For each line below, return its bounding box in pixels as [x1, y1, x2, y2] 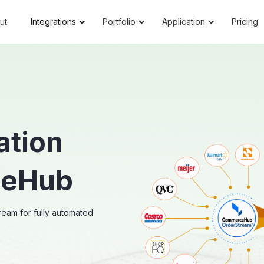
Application [161, 16, 205, 27]
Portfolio [102, 16, 136, 27]
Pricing [231, 16, 258, 27]
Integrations [30, 16, 76, 27]
